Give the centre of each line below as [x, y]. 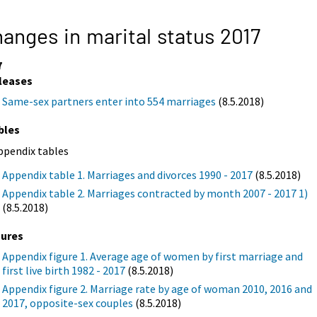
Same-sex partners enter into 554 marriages [109, 101]
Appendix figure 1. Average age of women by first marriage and [153, 256]
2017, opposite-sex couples [68, 302]
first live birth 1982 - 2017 [64, 270]
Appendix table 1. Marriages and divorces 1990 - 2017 [128, 174]
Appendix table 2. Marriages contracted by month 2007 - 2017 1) [155, 193]
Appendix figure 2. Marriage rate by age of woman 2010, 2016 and [157, 288]
